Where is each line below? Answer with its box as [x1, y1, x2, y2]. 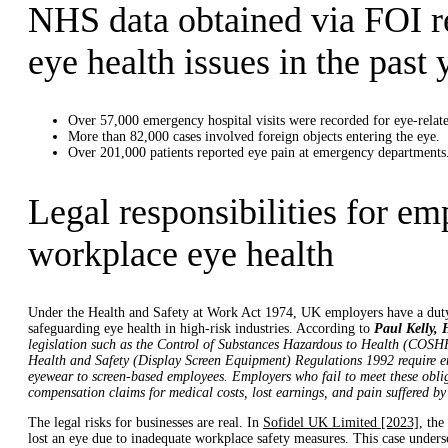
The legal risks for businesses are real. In [28, 414, 263, 430]
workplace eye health [28, 233, 334, 274]
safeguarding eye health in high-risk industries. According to [28, 320, 374, 336]
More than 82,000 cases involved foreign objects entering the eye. [68, 129, 440, 145]
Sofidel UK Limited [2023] [263, 414, 419, 430]
